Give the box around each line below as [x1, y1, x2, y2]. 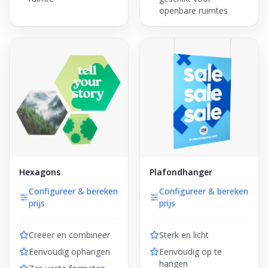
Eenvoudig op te [159, 246, 222, 257]
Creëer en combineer [29, 229, 110, 240]
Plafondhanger [150, 166, 212, 178]
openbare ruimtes [159, 5, 228, 16]
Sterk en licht [159, 229, 209, 240]
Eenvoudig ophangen [29, 246, 110, 257]
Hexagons [19, 166, 60, 178]
